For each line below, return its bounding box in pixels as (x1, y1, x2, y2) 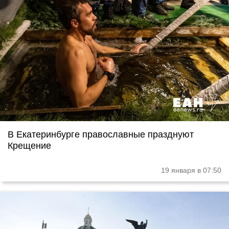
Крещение (8, 140, 51, 151)
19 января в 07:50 (161, 166, 221, 174)
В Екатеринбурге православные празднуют (8, 129, 194, 140)
